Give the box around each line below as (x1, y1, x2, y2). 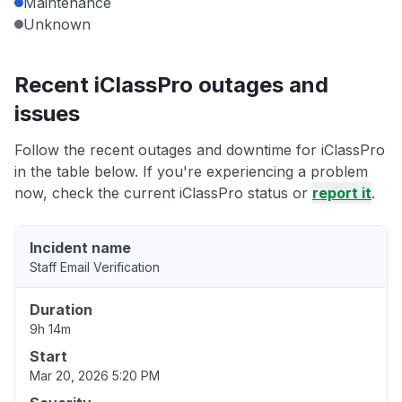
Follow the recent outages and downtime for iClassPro (14, 141, 385, 160)
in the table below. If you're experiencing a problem (14, 162, 368, 181)
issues (14, 100, 80, 127)
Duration (30, 301, 92, 319)
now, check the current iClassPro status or (14, 184, 312, 203)
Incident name (30, 239, 131, 258)
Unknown (23, 15, 91, 34)
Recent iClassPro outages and (14, 72, 328, 99)
